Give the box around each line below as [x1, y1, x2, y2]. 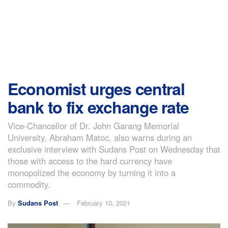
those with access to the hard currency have [8, 154, 172, 167]
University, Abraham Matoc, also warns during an [8, 131, 192, 144]
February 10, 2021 [77, 197, 130, 208]
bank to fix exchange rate [8, 95, 189, 119]
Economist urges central [8, 77, 185, 100]
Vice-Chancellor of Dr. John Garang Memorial [8, 119, 179, 132]
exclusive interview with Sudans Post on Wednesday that [8, 142, 220, 155]
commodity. [8, 178, 50, 190]
